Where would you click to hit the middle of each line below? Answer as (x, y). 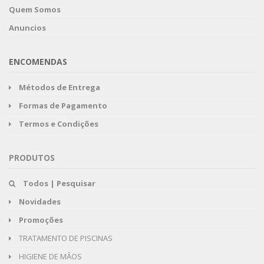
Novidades (40, 201)
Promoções (41, 220)
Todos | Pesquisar (59, 183)
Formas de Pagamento (63, 105)
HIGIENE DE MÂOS (49, 256)
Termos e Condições (59, 123)
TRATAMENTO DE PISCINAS (65, 238)
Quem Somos (35, 9)
